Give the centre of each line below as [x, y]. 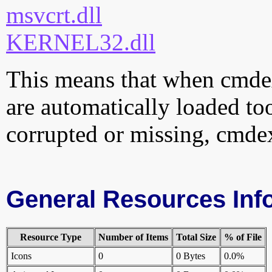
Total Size [196, 237]
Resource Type [51, 237]
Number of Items [133, 237]
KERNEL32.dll [81, 42]
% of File [243, 237]
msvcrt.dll [54, 15]
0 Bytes [191, 256]
